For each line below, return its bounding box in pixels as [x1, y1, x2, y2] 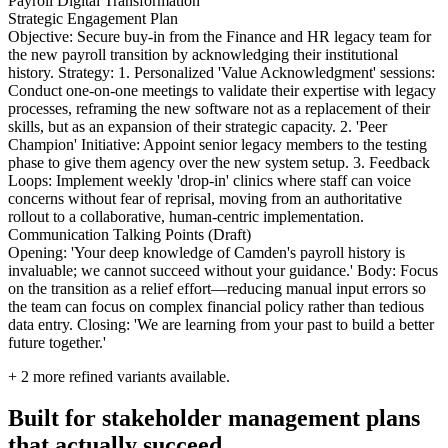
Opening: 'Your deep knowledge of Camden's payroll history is [8, 243, 405, 261]
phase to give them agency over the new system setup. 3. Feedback [8, 153, 430, 171]
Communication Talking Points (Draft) [8, 225, 251, 243]
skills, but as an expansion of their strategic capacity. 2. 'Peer [8, 117, 387, 135]
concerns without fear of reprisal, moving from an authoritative [8, 189, 402, 207]
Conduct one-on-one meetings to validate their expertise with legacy [8, 81, 436, 99]
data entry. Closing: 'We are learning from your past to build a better [8, 315, 434, 333]
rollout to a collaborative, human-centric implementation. [8, 207, 364, 225]
